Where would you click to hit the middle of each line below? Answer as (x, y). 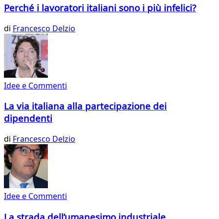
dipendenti (28, 118)
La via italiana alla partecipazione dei (85, 106)
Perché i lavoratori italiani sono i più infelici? (100, 8)
